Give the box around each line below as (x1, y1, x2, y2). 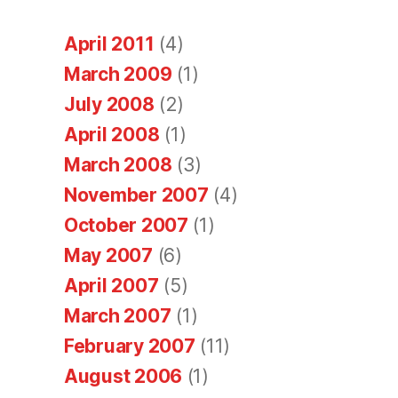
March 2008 (64, 153, 172, 176)
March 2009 (64, 62, 172, 85)
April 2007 (64, 274, 159, 297)
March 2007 (64, 304, 171, 327)
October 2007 (64, 213, 188, 236)
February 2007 (64, 334, 195, 357)
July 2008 (64, 92, 155, 115)
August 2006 (64, 364, 183, 387)
